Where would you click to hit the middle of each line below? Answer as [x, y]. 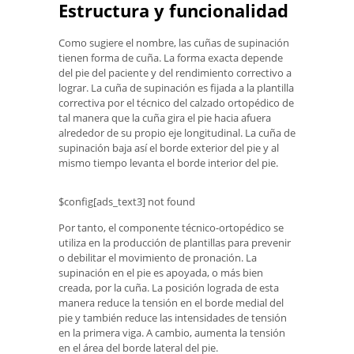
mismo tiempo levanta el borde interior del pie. [168, 162]
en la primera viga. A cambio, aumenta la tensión [172, 332]
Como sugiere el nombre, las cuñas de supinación [174, 42]
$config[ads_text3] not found [127, 201]
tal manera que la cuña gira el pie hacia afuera [165, 117]
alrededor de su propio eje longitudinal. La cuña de [177, 132]
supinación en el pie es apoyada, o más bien [161, 272]
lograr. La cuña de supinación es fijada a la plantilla [176, 87]
